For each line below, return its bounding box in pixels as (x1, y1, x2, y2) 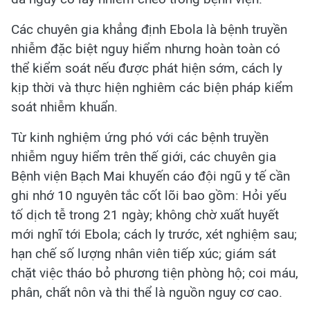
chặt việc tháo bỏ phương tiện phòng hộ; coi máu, (11, 265, 298, 281)
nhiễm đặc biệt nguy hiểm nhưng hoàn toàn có (11, 41, 280, 57)
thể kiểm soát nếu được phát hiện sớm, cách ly (11, 60, 282, 76)
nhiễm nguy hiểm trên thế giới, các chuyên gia (11, 149, 276, 165)
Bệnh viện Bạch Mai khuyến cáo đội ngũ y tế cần (11, 168, 290, 184)
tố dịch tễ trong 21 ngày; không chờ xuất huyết (11, 207, 279, 223)
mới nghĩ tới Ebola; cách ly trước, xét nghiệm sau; (11, 226, 297, 242)
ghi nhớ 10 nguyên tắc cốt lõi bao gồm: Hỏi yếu (11, 188, 286, 203)
